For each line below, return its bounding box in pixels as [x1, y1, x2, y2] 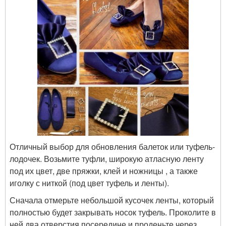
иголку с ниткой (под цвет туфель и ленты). [10, 177, 169, 189]
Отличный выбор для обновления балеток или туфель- [10, 140, 215, 152]
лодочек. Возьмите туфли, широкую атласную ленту [10, 152, 204, 164]
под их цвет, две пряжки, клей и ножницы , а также [10, 164, 198, 177]
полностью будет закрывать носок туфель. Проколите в [10, 206, 216, 218]
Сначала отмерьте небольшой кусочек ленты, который [10, 194, 214, 206]
